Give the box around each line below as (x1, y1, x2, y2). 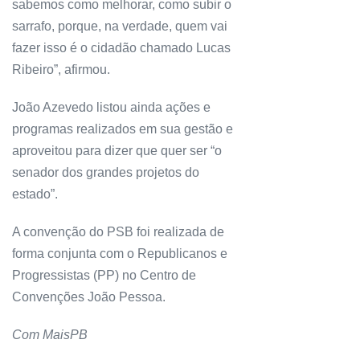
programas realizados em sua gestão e (12, 122, 233, 137)
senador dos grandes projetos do (12, 166, 199, 180)
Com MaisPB (12, 328, 91, 342)
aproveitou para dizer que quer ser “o (12, 144, 222, 158)
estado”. (12, 187, 58, 202)
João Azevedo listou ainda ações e (12, 100, 211, 115)
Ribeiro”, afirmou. (12, 63, 110, 77)
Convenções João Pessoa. (12, 290, 166, 305)
